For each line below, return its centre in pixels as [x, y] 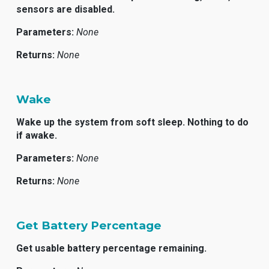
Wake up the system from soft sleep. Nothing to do [133, 122]
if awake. [37, 135]
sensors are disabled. [66, 9]
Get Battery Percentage [89, 225]
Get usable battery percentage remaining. [112, 248]
